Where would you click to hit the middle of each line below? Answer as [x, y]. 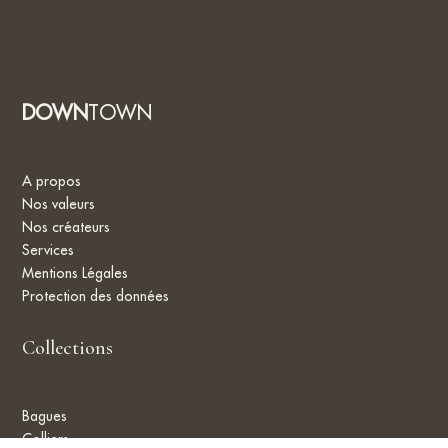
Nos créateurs [66, 226]
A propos [52, 180]
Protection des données [96, 295]
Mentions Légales [75, 272]
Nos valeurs [59, 203]
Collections [68, 347]
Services [48, 249]
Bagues [45, 415]
